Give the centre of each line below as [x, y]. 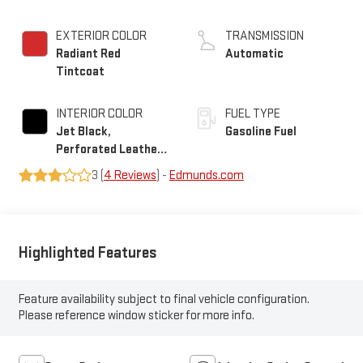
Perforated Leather [109, 149]
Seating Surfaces [103, 167]
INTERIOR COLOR [99, 113]
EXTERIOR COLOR [101, 36]
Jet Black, [83, 131]
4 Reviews [130, 175]
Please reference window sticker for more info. [136, 316]
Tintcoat [80, 71]
